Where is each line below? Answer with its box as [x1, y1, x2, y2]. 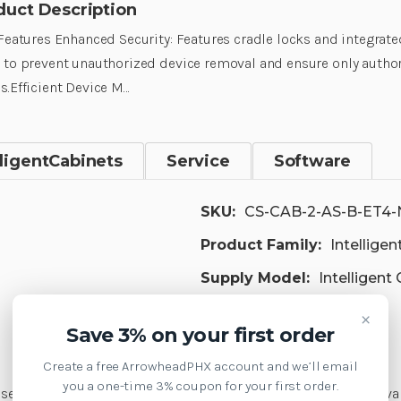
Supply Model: [200, 269, 310, 286]
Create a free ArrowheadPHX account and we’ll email [43, 358, 358, 374]
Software [273, 150, 352, 171]
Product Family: [200, 235, 321, 253]
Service [166, 150, 230, 171]
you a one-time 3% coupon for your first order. [62, 378, 339, 394]
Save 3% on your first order [66, 323, 335, 347]
